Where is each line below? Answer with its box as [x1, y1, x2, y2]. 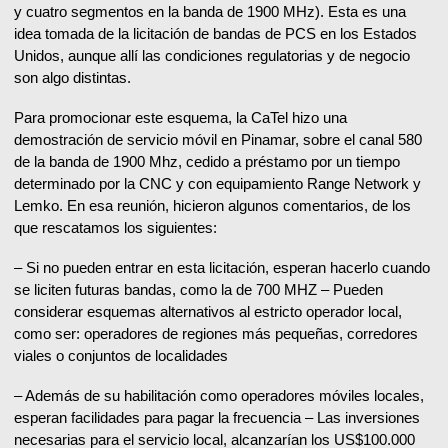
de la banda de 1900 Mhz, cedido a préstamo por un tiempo [14, 153, 400, 171]
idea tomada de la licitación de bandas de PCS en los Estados [14, 25, 417, 43]
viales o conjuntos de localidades [14, 347, 228, 365]
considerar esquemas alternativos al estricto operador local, [14, 303, 402, 321]
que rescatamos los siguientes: [14, 219, 217, 237]
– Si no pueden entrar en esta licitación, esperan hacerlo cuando [14, 259, 430, 277]
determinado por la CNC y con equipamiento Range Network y [14, 175, 421, 193]
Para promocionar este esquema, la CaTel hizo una [14, 109, 347, 127]
